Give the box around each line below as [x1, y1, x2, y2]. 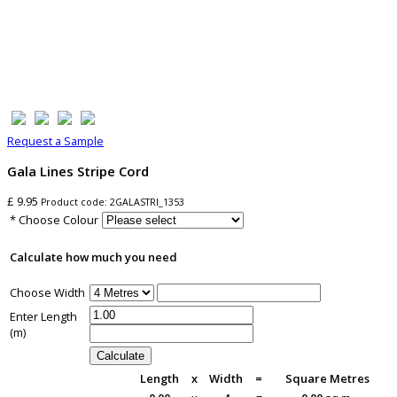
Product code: [41, 196, 110, 209]
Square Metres [284, 370, 370, 387]
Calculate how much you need [10, 249, 177, 266]
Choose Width [10, 284, 85, 301]
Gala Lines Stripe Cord [7, 162, 149, 181]
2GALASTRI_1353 [110, 196, 184, 209]
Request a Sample [7, 133, 104, 150]
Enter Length [10, 308, 77, 325]
